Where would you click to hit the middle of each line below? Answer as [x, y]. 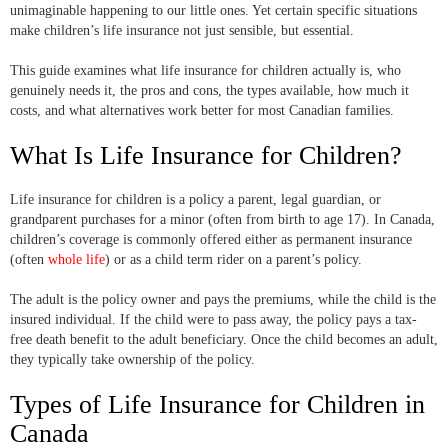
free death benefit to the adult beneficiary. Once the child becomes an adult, [224, 340]
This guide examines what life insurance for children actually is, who [205, 71]
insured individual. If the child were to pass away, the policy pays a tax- [213, 320]
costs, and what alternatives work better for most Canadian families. [202, 111]
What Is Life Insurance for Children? [206, 156]
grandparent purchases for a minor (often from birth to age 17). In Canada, [222, 220]
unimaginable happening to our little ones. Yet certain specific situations [213, 11]
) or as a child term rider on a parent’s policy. [233, 260]
